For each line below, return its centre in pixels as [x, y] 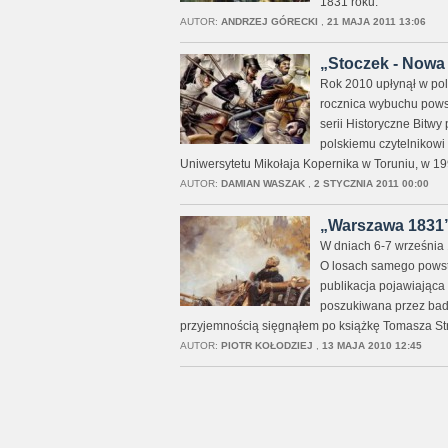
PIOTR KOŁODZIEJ [266, 345]
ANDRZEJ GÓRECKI [269, 21]
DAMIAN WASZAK [262, 183]
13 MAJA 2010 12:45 [371, 345]
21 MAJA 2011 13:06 [376, 21]
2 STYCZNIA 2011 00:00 [371, 183]
